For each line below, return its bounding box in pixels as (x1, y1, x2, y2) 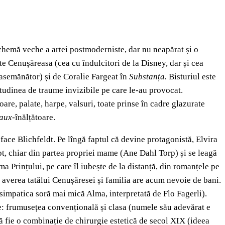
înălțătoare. (15, 113, 55, 123)
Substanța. (129, 72, 169, 82)
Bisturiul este (169, 72, 216, 82)
